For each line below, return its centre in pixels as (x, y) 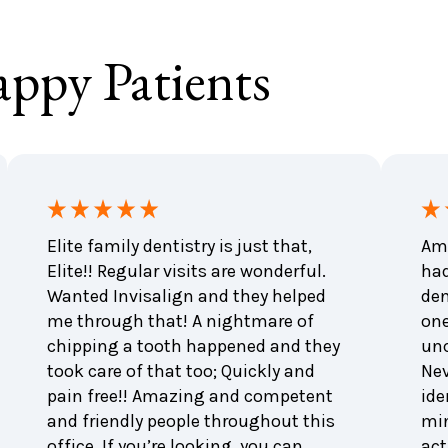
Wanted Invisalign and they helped (186, 295)
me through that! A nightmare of (180, 320)
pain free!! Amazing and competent (189, 395)
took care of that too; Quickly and (180, 370)
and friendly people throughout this (190, 420)
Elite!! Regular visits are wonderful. (186, 270)
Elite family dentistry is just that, (179, 245)
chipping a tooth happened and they (193, 345)
